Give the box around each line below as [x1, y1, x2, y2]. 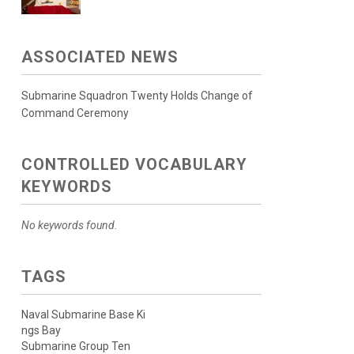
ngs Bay [21, 324, 61, 337]
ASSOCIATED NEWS [21, 47, 179, 67]
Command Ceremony [21, 107, 129, 120]
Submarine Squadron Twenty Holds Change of [21, 89, 253, 103]
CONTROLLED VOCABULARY [21, 155, 247, 175]
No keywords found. [21, 219, 118, 232]
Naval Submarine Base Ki [21, 308, 145, 322]
